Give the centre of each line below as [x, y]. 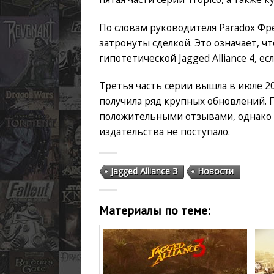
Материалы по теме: [155, 210]
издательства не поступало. [165, 132]
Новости [216, 171]
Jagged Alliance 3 [144, 171]
